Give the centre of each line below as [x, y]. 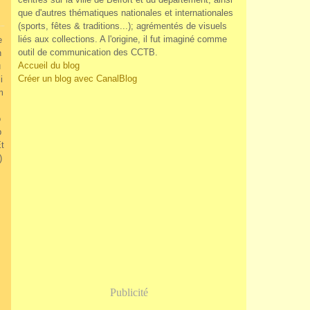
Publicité [129, 292]
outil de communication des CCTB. [88, 52]
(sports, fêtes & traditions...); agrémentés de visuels [122, 26]
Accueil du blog [49, 65]
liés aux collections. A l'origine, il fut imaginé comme [122, 39]
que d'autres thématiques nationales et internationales [126, 13]
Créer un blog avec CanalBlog [77, 79]
